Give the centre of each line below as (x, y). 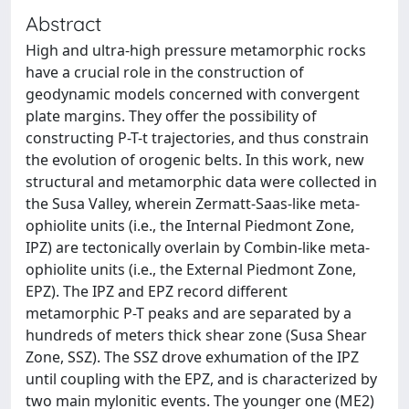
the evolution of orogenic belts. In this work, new (195, 160)
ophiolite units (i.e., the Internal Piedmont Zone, (190, 225)
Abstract (63, 23)
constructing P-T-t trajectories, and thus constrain (197, 138)
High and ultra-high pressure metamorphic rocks (196, 50)
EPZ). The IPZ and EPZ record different (157, 291)
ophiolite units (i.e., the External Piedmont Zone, (191, 269)
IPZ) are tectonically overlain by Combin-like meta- (198, 247)
